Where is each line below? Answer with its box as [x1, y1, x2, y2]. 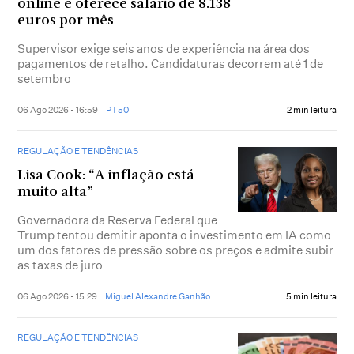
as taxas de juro [17, 257, 104, 273]
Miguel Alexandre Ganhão [105, 290, 211, 302]
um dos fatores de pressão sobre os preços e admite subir [17, 242, 334, 258]
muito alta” [17, 184, 94, 200]
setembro [17, 70, 72, 86]
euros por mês [17, 13, 115, 28]
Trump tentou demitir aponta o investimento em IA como [17, 227, 332, 243]
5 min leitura [285, 290, 337, 302]
